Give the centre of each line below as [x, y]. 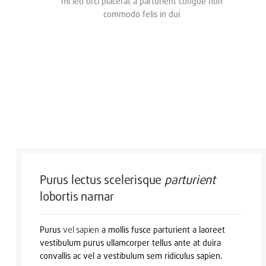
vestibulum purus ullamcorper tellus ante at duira [130, 242]
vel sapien [81, 229]
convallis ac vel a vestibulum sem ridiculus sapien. [131, 255]
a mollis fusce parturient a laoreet [162, 229]
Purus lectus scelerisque [102, 179]
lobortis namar [77, 196]
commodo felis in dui [142, 14]
